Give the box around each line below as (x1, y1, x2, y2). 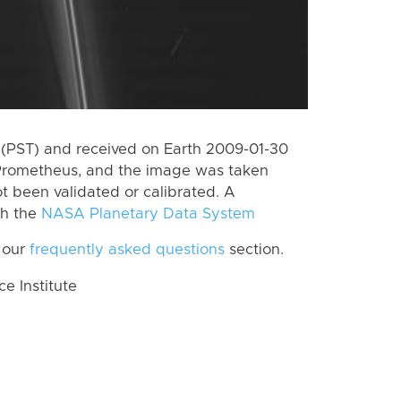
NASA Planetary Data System (41, 206, 255, 221)
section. (225, 243, 284, 258)
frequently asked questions (30, 243, 225, 258)
